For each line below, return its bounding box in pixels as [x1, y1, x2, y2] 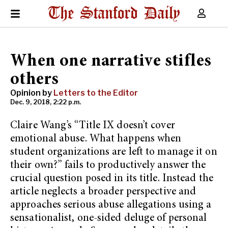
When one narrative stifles [10, 52, 212, 71]
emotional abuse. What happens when [10, 134, 182, 145]
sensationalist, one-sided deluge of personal [10, 213, 207, 224]
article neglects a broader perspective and [10, 187, 196, 197]
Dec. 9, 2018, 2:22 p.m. [10, 98, 81, 106]
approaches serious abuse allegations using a [10, 200, 212, 211]
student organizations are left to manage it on [10, 147, 217, 158]
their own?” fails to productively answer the [10, 160, 206, 171]
